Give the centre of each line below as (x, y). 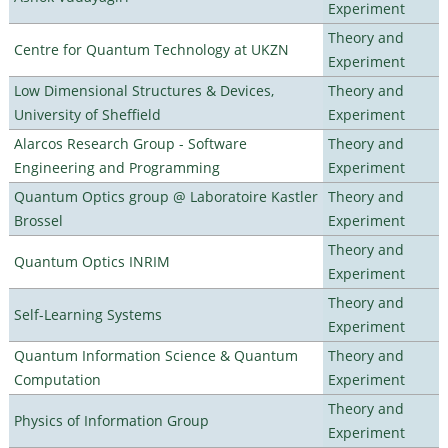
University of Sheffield (87, 114)
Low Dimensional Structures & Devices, (143, 90)
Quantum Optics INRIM (91, 261)
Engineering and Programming (116, 167)
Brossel (38, 220)
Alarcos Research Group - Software (130, 143)
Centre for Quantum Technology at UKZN (151, 49)
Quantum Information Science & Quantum (155, 355)
